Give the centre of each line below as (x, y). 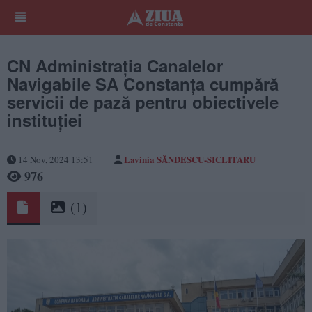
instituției (45, 120)
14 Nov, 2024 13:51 (55, 159)
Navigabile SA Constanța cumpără (143, 84)
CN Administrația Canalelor (115, 65)
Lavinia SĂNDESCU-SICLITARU (190, 159)
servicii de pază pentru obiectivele (143, 102)
